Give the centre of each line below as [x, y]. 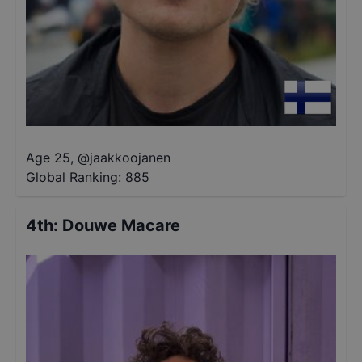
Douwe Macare [121, 225]
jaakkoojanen [130, 158]
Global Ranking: [74, 177]
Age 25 [48, 158]
